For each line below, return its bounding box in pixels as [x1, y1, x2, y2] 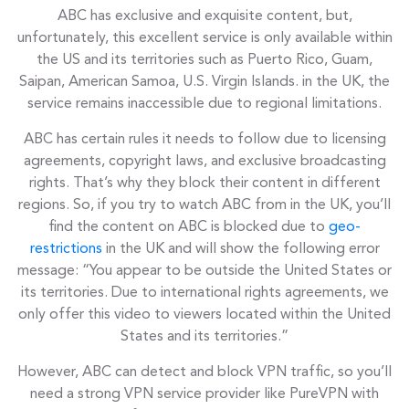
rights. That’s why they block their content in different [28, 176, 381, 192]
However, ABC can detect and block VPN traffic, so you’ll [17, 365, 392, 381]
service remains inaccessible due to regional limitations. [27, 97, 382, 112]
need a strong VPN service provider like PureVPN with [30, 387, 379, 403]
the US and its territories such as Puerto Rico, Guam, [37, 53, 372, 68]
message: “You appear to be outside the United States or [17, 264, 392, 279]
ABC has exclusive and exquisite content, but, [57, 9, 352, 25]
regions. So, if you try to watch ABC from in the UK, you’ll [18, 198, 391, 214]
